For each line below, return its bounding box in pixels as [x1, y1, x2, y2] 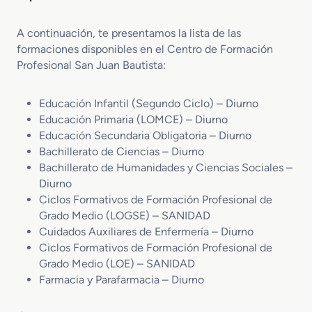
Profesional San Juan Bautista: [17, 58, 166, 72]
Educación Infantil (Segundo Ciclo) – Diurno [39, 96, 258, 110]
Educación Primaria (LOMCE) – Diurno [39, 112, 228, 126]
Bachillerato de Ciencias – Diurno [39, 144, 204, 158]
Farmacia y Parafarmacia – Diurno [39, 272, 204, 286]
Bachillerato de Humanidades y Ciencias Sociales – [39, 160, 292, 174]
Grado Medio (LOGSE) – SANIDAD [39, 208, 210, 222]
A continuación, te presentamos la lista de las [17, 26, 241, 40]
